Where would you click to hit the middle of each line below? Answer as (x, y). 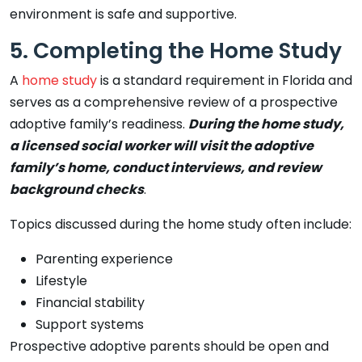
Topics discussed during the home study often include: (181, 224)
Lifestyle (61, 280)
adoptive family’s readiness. (99, 124)
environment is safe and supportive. (123, 14)
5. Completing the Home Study (176, 50)
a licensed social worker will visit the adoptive (162, 145)
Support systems (90, 324)
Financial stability (90, 302)
